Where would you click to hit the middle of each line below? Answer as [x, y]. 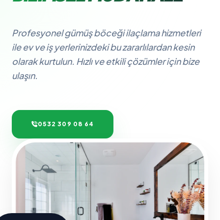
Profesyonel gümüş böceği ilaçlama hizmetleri [106, 33]
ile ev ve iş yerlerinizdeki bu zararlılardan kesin [103, 47]
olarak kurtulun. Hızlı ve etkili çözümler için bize [106, 61]
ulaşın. [25, 75]
